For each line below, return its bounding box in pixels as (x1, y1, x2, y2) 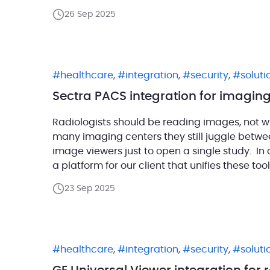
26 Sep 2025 (64, 10, 116, 19)
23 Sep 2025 (64, 184, 115, 193)
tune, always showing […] (52, 1, 171, 11)
